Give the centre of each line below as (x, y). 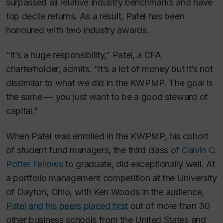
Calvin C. (199, 150)
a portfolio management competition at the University (111, 178)
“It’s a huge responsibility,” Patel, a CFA (84, 55)
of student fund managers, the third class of (94, 150)
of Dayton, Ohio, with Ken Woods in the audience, (105, 192)
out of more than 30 (169, 206)
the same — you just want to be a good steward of (107, 97)
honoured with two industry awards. (78, 30)
